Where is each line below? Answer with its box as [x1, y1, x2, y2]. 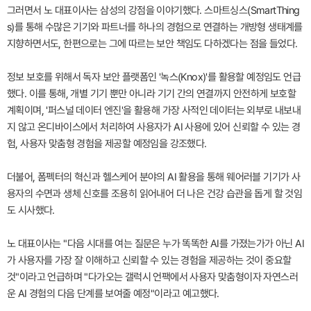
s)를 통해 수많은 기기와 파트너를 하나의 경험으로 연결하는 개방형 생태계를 [7, 21, 303, 34]
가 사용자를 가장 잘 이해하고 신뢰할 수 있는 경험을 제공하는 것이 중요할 [7, 254, 292, 267]
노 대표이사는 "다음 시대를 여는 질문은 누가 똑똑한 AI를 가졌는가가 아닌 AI [7, 237, 304, 251]
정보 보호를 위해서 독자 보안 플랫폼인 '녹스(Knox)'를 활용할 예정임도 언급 [7, 71, 301, 84]
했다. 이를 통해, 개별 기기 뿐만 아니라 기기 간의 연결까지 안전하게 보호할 [7, 87, 296, 101]
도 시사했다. [7, 204, 55, 217]
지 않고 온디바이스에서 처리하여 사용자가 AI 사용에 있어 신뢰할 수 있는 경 [7, 121, 301, 134]
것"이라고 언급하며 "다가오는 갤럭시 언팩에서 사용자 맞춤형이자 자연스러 [7, 271, 298, 284]
